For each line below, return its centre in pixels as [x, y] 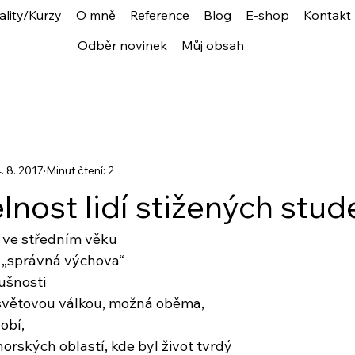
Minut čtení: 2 [80, 171]
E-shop [268, 15]
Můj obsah [213, 46]
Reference [160, 15]
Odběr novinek [123, 46]
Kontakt [328, 15]
